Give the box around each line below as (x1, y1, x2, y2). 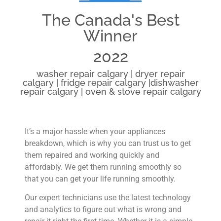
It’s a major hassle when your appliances (25, 126, 165, 136)
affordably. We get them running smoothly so (25, 162, 182, 172)
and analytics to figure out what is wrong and (25, 205, 182, 215)
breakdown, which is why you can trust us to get (25, 138, 191, 148)
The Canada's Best (41, 10, 180, 29)
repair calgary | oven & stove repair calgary (20, 86, 201, 97)
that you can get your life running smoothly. (25, 174, 176, 184)
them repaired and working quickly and (25, 150, 159, 160)
